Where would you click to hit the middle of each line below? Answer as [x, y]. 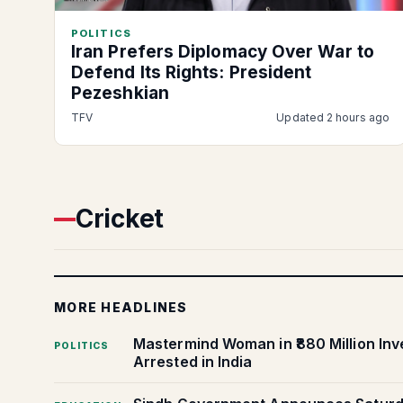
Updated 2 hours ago [333, 118]
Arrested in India [193, 362]
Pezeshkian [120, 94]
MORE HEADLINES [121, 308]
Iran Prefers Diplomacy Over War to [223, 52]
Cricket [120, 219]
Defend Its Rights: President [192, 73]
